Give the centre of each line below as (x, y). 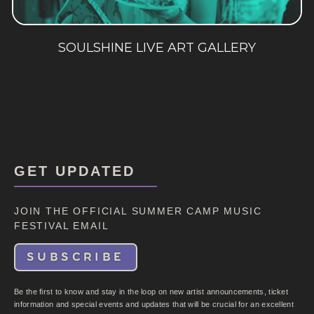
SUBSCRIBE (76, 257)
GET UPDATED (75, 171)
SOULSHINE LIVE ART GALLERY (157, 48)
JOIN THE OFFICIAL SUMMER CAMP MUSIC (138, 211)
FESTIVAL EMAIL (62, 225)
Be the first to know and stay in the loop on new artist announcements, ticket (151, 291)
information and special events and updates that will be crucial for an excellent (154, 304)
